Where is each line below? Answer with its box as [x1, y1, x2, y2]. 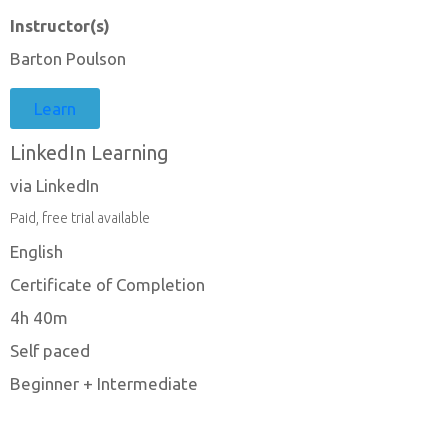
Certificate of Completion [10, 275, 205, 295]
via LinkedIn [10, 176, 99, 196]
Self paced [10, 341, 90, 361]
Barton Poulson [10, 49, 126, 69]
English [10, 242, 63, 262]
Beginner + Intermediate [10, 374, 198, 394]
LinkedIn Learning [10, 141, 169, 165]
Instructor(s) [10, 16, 110, 36]
